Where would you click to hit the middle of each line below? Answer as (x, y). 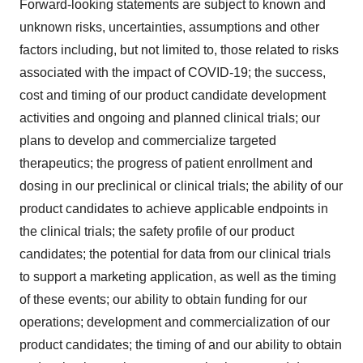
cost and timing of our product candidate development (173, 95)
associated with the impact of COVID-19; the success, (173, 72)
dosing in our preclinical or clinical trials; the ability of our (181, 186)
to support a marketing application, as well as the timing (178, 276)
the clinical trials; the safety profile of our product (157, 231)
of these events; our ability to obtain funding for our (163, 299)
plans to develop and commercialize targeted (148, 140)
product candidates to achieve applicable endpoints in (174, 208)
